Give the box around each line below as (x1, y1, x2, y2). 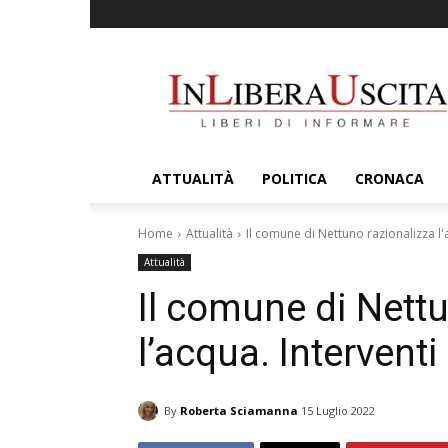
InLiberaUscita (307, 56, 399, 75)
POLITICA (262, 169, 327, 188)
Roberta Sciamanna (180, 402, 298, 418)
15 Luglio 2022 (301, 403, 375, 419)
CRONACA (355, 169, 424, 188)
